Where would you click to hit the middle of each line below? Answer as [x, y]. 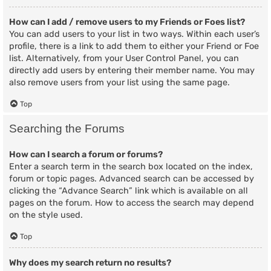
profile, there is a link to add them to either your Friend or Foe [134, 47]
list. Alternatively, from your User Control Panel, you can [124, 59]
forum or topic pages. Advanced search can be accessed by [132, 178]
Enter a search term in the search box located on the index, [131, 166]
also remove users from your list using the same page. [119, 83]
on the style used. [46, 215]
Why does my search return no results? [90, 263]
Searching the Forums [67, 128]
